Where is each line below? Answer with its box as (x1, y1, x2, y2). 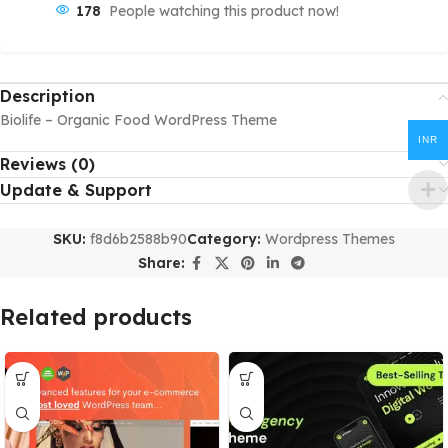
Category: (187, 229, 261, 248)
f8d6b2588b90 (90, 229, 187, 248)
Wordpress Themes (265, 229, 395, 248)
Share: (137, 254, 185, 273)
